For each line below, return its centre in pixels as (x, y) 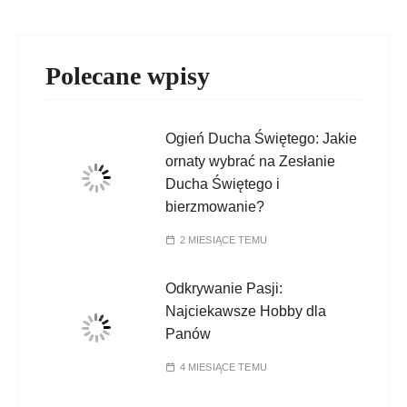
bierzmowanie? (215, 207)
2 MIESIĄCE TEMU (223, 240)
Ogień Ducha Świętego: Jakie (262, 139)
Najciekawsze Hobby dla (246, 312)
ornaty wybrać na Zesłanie (251, 162)
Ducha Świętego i (223, 184)
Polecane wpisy (128, 76)
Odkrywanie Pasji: (224, 289)
